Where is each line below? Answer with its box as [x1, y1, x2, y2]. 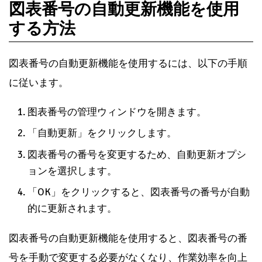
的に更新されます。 [27, 202, 117, 215]
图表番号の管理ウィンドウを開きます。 [27, 105, 206, 118]
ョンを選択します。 [27, 164, 117, 177]
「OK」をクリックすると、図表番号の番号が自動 [27, 186, 250, 199]
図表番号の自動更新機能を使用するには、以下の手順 [9, 57, 247, 70]
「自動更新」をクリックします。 [27, 127, 177, 140]
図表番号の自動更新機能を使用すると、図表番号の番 [9, 232, 247, 245]
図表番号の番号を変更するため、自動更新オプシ [27, 148, 246, 161]
